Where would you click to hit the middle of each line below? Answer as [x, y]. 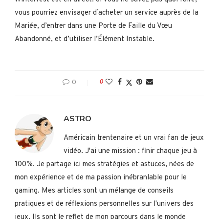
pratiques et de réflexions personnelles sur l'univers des [104, 204]
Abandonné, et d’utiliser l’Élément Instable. [85, 40]
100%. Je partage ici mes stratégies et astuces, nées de [104, 165]
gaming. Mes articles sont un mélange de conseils [94, 191]
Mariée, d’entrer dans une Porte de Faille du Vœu [93, 26]
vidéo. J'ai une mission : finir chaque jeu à [130, 152]
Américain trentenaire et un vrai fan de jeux [134, 138]
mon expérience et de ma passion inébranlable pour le [101, 178]
